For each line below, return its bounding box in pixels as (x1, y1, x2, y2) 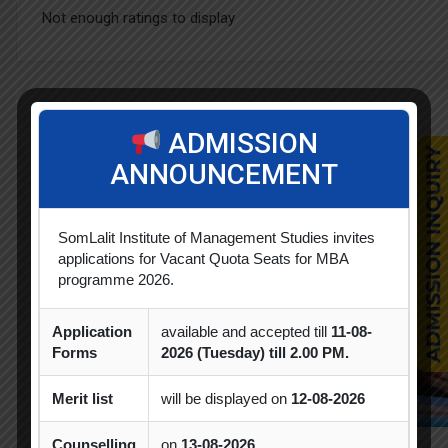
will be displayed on (161, 390, 291, 408)
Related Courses (36, 107, 199, 132)
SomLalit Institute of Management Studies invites (58, 229, 375, 247)
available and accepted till (161, 323, 331, 341)
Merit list (52, 390, 113, 408)
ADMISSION (161, 127, 319, 161)
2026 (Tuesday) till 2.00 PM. (161, 344, 349, 362)
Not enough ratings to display (42, 9, 235, 27)
